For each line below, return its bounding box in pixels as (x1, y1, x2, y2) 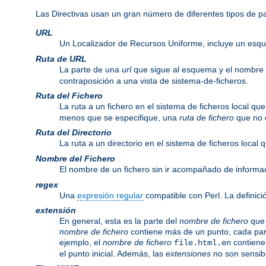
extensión (36, 205, 76, 216)
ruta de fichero (179, 113, 234, 123)
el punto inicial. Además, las (59, 249, 166, 259)
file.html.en (174, 238, 231, 248)
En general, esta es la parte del (59, 216, 179, 226)
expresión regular (77, 191, 143, 201)
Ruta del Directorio (36, 128, 112, 138)
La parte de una (59, 65, 122, 75)
